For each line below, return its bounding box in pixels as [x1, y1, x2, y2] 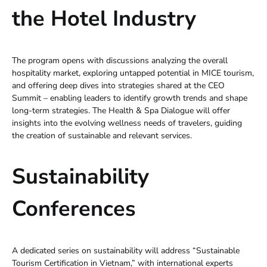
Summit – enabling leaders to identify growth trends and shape [12, 92, 247, 104]
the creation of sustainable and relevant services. [12, 129, 192, 141]
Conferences [12, 194, 136, 223]
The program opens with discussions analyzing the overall [12, 54, 228, 66]
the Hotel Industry [12, 4, 196, 33]
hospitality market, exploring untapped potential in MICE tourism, [12, 67, 254, 79]
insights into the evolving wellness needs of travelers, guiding [12, 117, 242, 129]
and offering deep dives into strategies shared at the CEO [12, 79, 225, 91]
